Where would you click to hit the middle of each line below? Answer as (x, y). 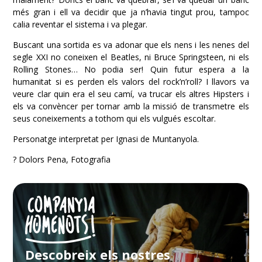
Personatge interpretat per (65, 139)
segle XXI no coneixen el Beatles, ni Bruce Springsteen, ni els (131, 57)
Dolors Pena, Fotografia (65, 159)
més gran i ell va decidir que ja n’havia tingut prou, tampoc (131, 12)
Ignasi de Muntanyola (157, 139)
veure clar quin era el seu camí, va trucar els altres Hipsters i (131, 94)
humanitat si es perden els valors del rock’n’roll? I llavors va (131, 81)
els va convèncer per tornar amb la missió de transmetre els (131, 106)
